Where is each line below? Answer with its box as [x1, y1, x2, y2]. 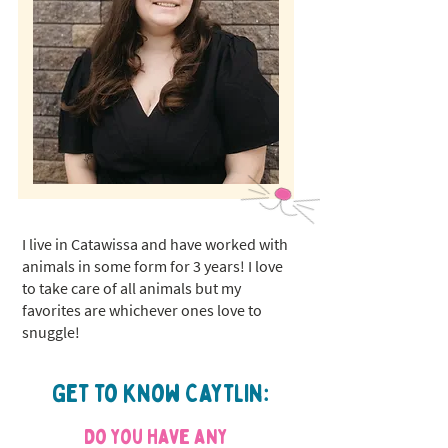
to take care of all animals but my [22, 278, 241, 298]
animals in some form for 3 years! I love [22, 256, 283, 276]
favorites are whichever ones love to [22, 300, 262, 320]
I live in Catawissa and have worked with [22, 234, 288, 254]
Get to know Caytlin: [51, 378, 269, 410]
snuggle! [22, 322, 80, 342]
